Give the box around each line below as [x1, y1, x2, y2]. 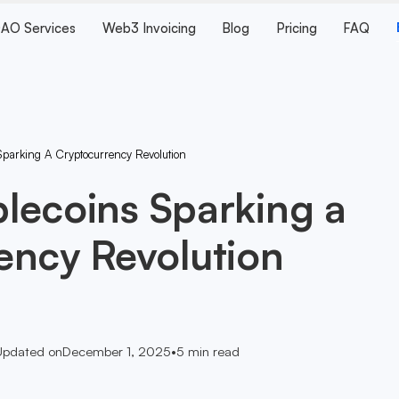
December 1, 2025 [61, 343, 171, 361]
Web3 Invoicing [102, 20, 196, 37]
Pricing [275, 20, 317, 37]
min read [183, 343, 240, 361]
